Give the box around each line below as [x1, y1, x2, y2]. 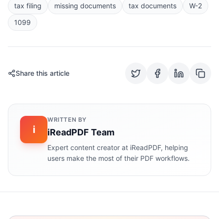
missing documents [54, 1, 116, 10]
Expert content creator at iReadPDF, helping [47, 143, 188, 152]
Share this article [16, 69, 69, 77]
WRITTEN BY [47, 116, 87, 123]
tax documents [129, 1, 176, 10]
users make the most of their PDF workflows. [47, 154, 190, 162]
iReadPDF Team [47, 127, 114, 137]
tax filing [14, 1, 42, 10]
